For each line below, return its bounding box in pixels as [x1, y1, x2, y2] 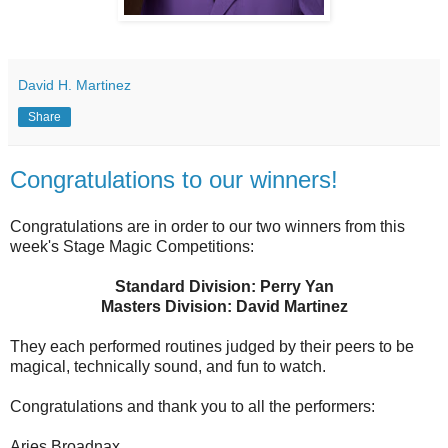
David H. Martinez [18, 76, 131, 93]
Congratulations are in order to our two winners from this [10, 218, 405, 236]
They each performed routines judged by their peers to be [10, 338, 414, 356]
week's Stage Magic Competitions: [10, 238, 254, 256]
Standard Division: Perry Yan [114, 278, 334, 296]
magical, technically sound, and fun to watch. [10, 358, 326, 376]
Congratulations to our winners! [10, 165, 338, 193]
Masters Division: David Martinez [100, 298, 348, 316]
